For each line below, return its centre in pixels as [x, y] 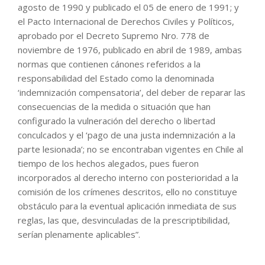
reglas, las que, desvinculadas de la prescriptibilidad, [124, 220]
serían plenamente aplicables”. [79, 235]
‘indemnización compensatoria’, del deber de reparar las [132, 93]
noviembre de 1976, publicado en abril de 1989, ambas [130, 50]
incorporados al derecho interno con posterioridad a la [128, 178]
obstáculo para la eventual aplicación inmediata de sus [127, 206]
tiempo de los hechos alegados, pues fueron [108, 164]
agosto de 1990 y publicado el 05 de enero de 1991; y [128, 7]
